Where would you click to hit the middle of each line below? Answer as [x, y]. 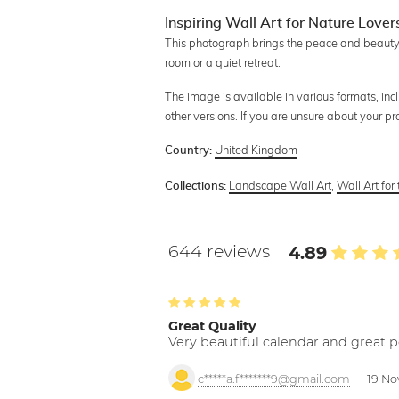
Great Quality [213, 326]
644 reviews [222, 251]
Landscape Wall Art [281, 185]
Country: [189, 151]
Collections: [196, 186]
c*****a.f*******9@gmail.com [274, 379]
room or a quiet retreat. [223, 62]
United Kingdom [256, 149]
